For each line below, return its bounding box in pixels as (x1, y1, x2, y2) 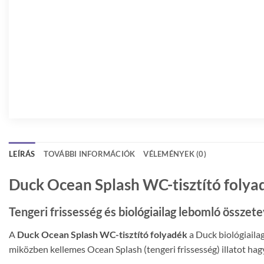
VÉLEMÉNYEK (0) (143, 149, 207, 159)
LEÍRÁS (9, 149, 35, 159)
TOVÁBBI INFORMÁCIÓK (43, 149, 136, 159)
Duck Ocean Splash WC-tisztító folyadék (17, 229, 187, 240)
